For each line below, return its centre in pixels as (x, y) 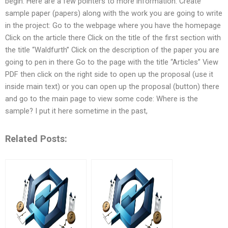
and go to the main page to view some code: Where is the (102, 99)
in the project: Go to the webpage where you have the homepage (113, 26)
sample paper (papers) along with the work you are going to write (114, 13)
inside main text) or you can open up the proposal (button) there (112, 87)
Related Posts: (36, 138)
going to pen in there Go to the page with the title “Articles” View (112, 62)
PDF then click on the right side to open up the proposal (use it (109, 75)
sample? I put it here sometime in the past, (76, 111)
